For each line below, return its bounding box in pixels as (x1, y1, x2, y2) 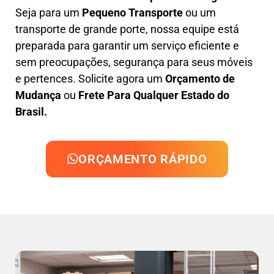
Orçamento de (163, 72, 235, 85)
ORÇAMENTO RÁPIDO (78, 152, 207, 167)
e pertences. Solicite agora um (15, 72, 163, 85)
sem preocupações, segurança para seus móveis (15, 55, 253, 68)
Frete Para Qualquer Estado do (78, 88, 229, 102)
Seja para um (15, 6, 82, 19)
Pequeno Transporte (82, 6, 183, 19)
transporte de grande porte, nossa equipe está (15, 22, 239, 35)
